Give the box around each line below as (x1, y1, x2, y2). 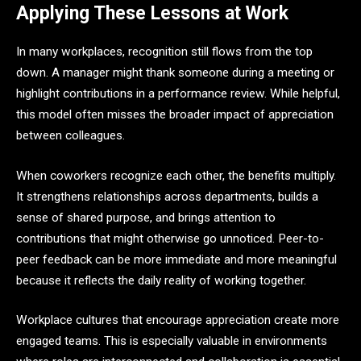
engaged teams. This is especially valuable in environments (16, 334, 327, 349)
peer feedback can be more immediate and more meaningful (16, 251, 337, 267)
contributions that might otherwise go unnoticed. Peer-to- (16, 230, 324, 246)
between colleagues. (16, 128, 125, 143)
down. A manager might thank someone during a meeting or (16, 65, 334, 80)
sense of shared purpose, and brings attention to (16, 210, 276, 225)
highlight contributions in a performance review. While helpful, (16, 86, 340, 101)
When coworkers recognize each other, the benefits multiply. (16, 168, 336, 183)
